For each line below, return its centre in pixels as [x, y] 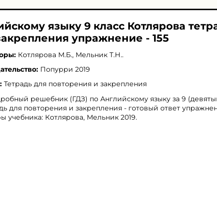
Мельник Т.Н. [99, 55]
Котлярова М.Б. [45, 55]
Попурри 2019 [65, 69]
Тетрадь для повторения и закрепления [75, 84]
